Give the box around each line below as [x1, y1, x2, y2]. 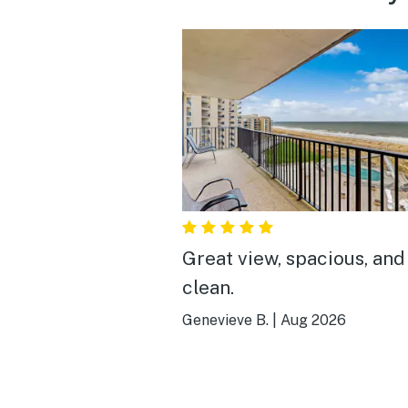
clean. [182, 275, 234, 299]
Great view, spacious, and [182, 246, 405, 270]
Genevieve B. [182, 311, 269, 329]
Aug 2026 [280, 311, 346, 329]
